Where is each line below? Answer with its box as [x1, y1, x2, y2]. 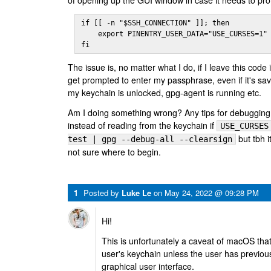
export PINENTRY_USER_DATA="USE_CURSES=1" [81, 30, 268, 38]
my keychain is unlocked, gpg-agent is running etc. [68, 87, 261, 99]
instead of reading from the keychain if [68, 119, 217, 131]
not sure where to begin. [68, 146, 161, 158]
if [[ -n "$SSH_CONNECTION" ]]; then [81, 19, 230, 27]
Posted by [83, 187, 122, 198]
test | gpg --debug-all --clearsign [68, 134, 232, 144]
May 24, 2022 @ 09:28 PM [165, 187, 259, 198]
